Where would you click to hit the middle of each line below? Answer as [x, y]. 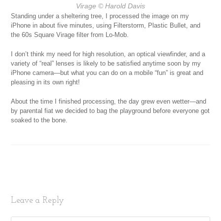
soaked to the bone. [39, 120]
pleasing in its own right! [46, 82]
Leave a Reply [38, 201]
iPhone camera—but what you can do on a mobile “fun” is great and [107, 73]
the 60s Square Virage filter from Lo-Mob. [70, 35]
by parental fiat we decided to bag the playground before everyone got [110, 111]
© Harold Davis [121, 6]
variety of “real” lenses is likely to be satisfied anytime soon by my [106, 63]
